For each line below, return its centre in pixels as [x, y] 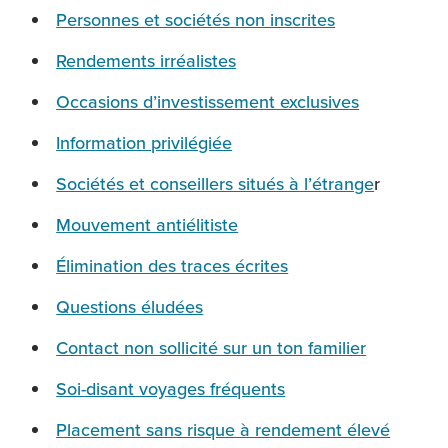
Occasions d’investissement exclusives [208, 102]
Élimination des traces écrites [172, 266]
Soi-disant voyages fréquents [171, 389]
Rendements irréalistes [146, 61]
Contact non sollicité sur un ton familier [211, 348]
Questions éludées [130, 307]
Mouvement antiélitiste [147, 225]
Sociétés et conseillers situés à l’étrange [215, 184]
